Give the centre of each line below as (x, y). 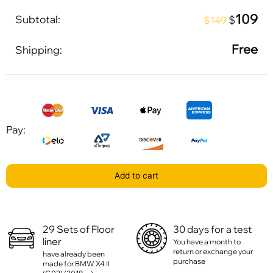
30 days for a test (213, 229)
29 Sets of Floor (79, 229)
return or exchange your (213, 251)
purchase (190, 261)
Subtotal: (38, 19)
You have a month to (207, 241)
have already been (74, 253)
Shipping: (39, 49)
